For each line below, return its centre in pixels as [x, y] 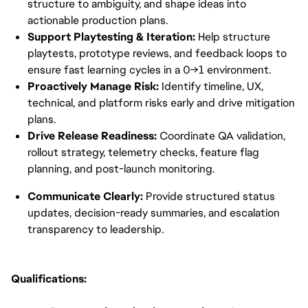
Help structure [233, 37]
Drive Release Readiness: [92, 136]
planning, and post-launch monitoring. [121, 169]
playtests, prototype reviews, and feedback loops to [157, 53]
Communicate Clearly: [85, 196]
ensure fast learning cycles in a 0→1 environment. [149, 70]
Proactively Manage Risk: [93, 86]
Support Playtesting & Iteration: [111, 37]
